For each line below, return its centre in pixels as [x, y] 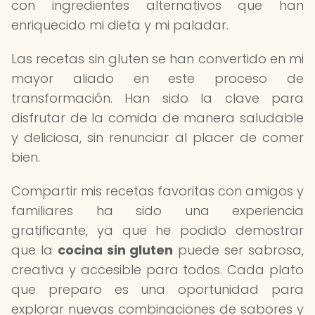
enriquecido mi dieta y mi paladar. [120, 25]
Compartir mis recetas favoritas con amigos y [157, 191]
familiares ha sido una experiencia [157, 211]
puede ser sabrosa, [239, 250]
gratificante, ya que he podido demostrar [157, 230]
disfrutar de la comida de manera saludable [157, 118]
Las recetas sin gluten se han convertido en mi [157, 59]
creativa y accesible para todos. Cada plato [157, 270]
